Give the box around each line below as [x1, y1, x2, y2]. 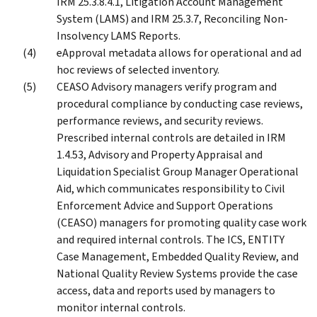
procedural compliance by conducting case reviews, [57, 96, 303, 111]
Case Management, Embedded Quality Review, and [57, 248, 299, 264]
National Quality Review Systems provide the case [57, 265, 298, 281]
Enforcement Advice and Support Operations [57, 197, 273, 213]
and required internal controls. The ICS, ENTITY [57, 231, 284, 247]
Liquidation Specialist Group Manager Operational [57, 163, 299, 179]
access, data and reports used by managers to [57, 282, 275, 298]
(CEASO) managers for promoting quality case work [57, 214, 306, 230]
